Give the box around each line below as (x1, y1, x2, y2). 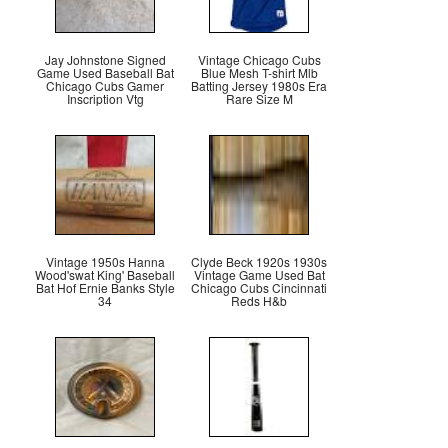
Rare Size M (225, 89, 293, 107)
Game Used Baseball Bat (36, 63, 174, 81)
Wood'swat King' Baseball (35, 265, 175, 283)
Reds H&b (231, 291, 287, 309)
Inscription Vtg (66, 89, 144, 107)
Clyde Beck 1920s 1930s (191, 252, 327, 270)
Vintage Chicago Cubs (197, 50, 321, 68)
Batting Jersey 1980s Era (191, 76, 327, 94)
